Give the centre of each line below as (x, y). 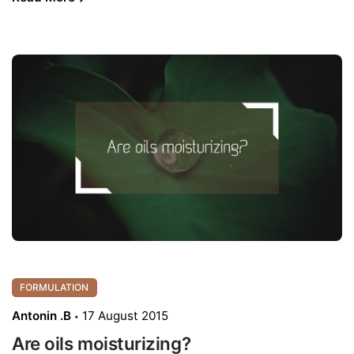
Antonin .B (41, 315)
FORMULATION (55, 287)
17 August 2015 (125, 315)
